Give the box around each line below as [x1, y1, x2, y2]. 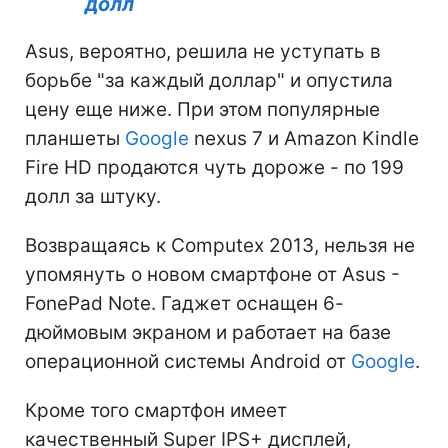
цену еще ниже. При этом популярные [25, 97, 380, 121]
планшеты [25, 126, 125, 150]
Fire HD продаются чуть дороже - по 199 [25, 155, 404, 179]
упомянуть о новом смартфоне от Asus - [25, 262, 400, 286]
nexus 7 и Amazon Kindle [189, 126, 419, 150]
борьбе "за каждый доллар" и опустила [25, 68, 393, 92]
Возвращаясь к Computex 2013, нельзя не [25, 233, 415, 257]
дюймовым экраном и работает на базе [25, 320, 391, 344]
